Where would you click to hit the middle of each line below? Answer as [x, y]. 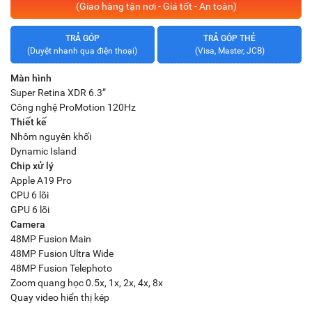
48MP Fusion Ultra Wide [62, 253]
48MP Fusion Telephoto [61, 268]
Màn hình [31, 78]
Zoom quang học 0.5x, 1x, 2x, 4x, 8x [87, 283]
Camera [28, 224]
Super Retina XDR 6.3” [58, 93]
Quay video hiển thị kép [60, 297]
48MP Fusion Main [51, 239]
